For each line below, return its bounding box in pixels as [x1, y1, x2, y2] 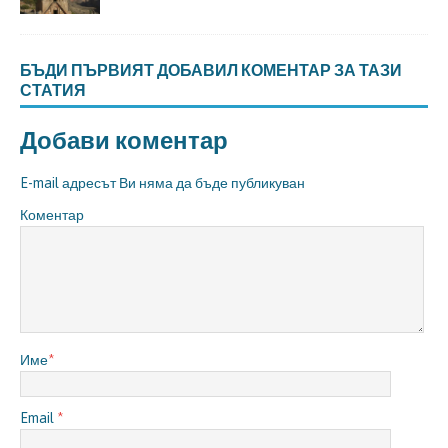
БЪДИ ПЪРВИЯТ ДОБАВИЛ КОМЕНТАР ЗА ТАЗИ [20, 60, 402, 81]
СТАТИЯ [20, 80, 86, 101]
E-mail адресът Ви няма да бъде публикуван [20, 175, 305, 192]
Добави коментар [20, 124, 228, 156]
